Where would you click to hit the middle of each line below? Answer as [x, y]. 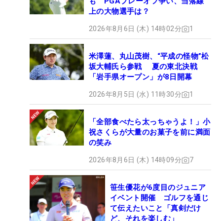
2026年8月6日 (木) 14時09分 [135, 160]
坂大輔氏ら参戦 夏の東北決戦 [143, 67]
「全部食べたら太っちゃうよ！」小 [150, 122]
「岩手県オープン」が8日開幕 [141, 77]
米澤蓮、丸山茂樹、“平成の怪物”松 [149, 56]
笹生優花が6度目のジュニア [158, 188]
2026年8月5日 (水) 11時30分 [135, 94]
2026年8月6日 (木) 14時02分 [135, 29]
